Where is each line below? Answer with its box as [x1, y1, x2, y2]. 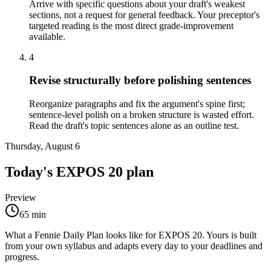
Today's [5, 163, 56, 180]
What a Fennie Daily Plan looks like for [5, 229, 158, 240]
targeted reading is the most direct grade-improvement [29, 20, 233, 31]
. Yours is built [202, 229, 256, 240]
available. [29, 31, 65, 42]
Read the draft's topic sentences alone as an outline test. [29, 120, 239, 131]
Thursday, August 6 [5, 141, 80, 151]
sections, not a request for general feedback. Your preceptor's [29, 9, 260, 20]
